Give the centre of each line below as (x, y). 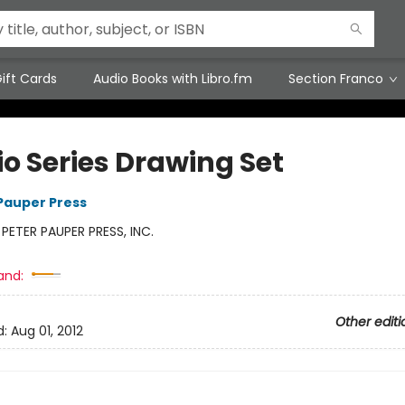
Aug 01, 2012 (47, 331)
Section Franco (336, 79)
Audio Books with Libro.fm (173, 79)
